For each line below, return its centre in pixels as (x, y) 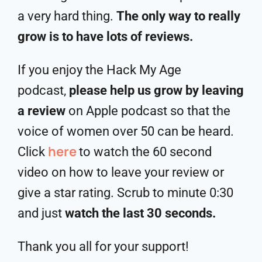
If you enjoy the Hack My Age (99, 70)
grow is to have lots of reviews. (107, 36)
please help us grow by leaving (156, 90)
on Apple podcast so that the (148, 111)
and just (41, 213)
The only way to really (178, 16)
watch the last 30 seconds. (140, 213)
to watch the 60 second (145, 151)
